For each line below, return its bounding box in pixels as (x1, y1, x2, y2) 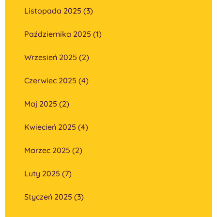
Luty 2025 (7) (24, 168, 72, 178)
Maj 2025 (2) (24, 98, 69, 108)
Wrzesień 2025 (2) (24, 52, 89, 62)
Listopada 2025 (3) (24, 5, 93, 15)
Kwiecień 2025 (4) (24, 122, 88, 132)
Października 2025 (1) (24, 29, 102, 39)
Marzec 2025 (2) (24, 145, 82, 155)
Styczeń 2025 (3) (24, 191, 84, 201)
